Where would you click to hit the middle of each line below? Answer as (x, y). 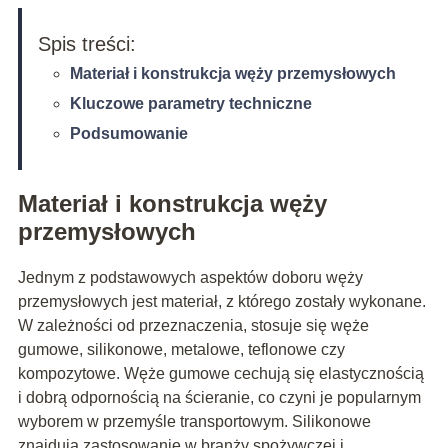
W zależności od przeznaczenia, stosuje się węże (193, 325)
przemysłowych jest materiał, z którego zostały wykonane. (221, 301)
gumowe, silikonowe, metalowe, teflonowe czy (181, 349)
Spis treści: (86, 43)
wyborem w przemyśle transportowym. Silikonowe (194, 421)
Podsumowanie (128, 133)
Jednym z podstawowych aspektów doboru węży (190, 277)
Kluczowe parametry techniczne (190, 103)
